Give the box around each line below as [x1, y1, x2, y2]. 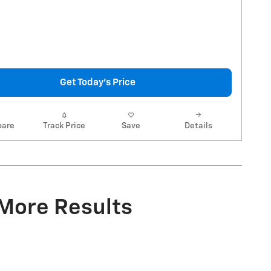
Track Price [42, 121, 85, 130]
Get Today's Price [59, 77, 135, 87]
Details [184, 121, 212, 130]
